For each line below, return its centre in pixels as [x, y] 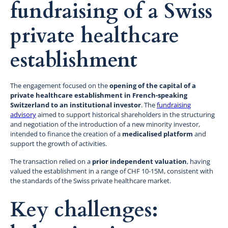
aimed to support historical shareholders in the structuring [125, 114]
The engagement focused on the [60, 85]
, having [198, 161]
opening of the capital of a [153, 85]
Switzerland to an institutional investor [76, 105]
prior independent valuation [139, 161]
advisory [23, 114]
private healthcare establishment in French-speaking [99, 95]
